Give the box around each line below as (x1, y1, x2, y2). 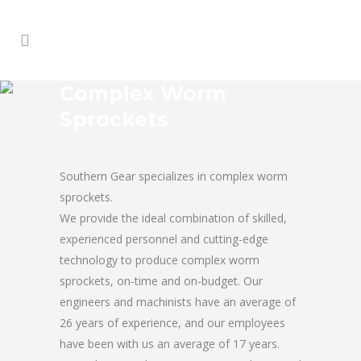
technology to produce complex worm (60, 252, 259, 268)
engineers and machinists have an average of (60, 294, 296, 309)
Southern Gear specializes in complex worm (60, 168, 288, 184)
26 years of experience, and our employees (60, 315, 285, 330)
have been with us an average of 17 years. (60, 336, 280, 351)
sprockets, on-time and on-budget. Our (60, 273, 263, 288)
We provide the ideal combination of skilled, (60, 210, 287, 226)
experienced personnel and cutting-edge (60, 231, 268, 247)
